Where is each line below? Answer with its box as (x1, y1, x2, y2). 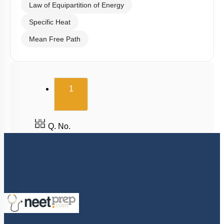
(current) (72, 77, 143, 98)
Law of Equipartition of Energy (29, 1, 124, 9)
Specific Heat (29, 18, 70, 26)
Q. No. (48, 122, 70, 131)
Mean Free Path (29, 35, 80, 43)
